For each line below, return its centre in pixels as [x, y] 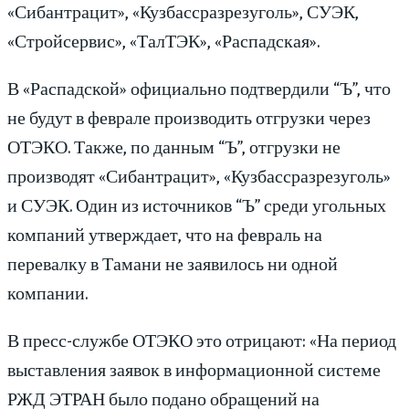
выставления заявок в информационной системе [194, 369]
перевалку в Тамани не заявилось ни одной [173, 263]
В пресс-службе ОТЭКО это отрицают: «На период [202, 340]
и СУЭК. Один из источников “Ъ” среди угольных [197, 204]
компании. [47, 292]
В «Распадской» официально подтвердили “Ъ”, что [199, 88]
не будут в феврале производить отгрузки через [189, 117]
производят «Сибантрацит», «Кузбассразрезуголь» [199, 175]
